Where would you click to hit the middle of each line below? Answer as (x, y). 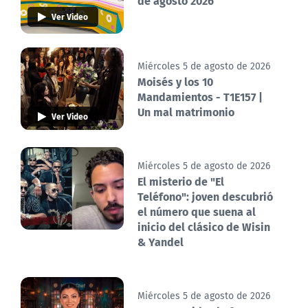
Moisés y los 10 (175, 82)
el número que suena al (197, 212)
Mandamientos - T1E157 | (200, 97)
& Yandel (161, 242)
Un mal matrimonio (186, 112)
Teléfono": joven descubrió (205, 197)
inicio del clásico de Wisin (204, 227)
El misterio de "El (181, 181)
